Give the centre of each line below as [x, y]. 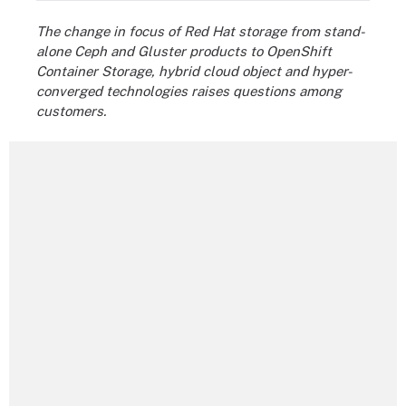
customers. [71, 111]
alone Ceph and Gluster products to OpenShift [184, 51]
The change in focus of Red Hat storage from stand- [201, 31]
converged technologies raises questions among [189, 91]
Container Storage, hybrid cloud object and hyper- [194, 71]
